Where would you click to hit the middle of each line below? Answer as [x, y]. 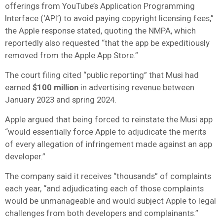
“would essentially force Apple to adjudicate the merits [106, 131]
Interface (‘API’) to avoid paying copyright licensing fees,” [109, 18]
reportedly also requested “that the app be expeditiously [107, 43]
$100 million [55, 87]
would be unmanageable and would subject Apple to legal [110, 201]
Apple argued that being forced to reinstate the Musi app [109, 119]
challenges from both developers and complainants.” [102, 213]
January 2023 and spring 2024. [61, 99]
